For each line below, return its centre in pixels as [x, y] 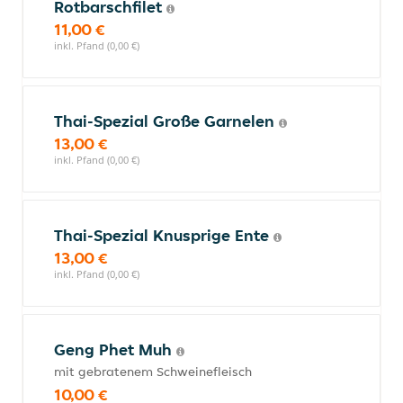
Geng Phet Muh [115, 349]
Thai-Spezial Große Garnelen [166, 121]
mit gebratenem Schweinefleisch [153, 372]
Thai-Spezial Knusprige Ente [164, 235]
